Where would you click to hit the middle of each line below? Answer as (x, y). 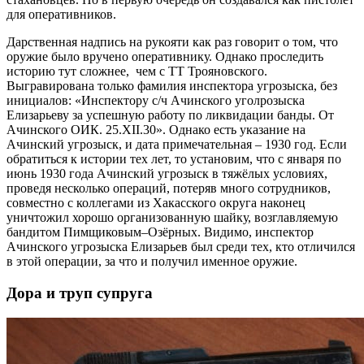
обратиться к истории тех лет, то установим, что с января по (174, 159)
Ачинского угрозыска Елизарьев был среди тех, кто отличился (181, 247)
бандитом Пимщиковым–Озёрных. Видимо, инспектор (160, 232)
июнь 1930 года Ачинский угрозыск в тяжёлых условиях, (167, 174)
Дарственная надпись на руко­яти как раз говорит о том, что (172, 42)
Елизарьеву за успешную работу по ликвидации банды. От (170, 115)
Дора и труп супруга (80, 293)
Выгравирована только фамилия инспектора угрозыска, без (172, 86)
